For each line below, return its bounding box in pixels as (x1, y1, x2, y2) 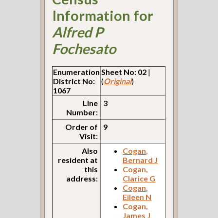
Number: (66, 108, 98, 117)
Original (104, 76, 132, 86)
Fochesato (52, 40, 116, 57)
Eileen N (123, 192, 152, 202)
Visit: (79, 131, 98, 141)
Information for (52, 7, 154, 24)
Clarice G (123, 174, 156, 183)
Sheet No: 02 (101, 67, 147, 77)
